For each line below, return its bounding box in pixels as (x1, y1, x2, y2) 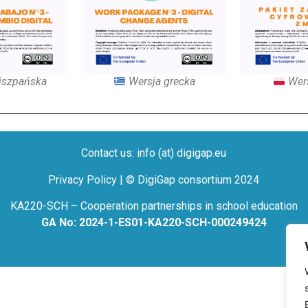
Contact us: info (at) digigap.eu (81, 146, 227, 160)
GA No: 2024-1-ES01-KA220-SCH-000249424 (41, 216, 267, 230)
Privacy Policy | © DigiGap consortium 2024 (48, 173, 260, 186)
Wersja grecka (125, 75, 195, 89)
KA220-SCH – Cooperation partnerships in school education (10, 199, 298, 213)
